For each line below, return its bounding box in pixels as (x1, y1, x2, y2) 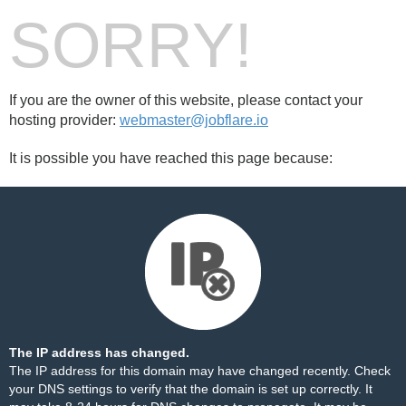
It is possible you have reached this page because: (9, 150, 333, 166)
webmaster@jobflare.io (120, 112, 268, 128)
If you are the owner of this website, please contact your (9, 92, 362, 108)
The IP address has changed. (9, 345, 189, 360)
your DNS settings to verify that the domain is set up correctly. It (9, 382, 372, 396)
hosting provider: (9, 112, 120, 128)
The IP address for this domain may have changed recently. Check (9, 363, 391, 378)
